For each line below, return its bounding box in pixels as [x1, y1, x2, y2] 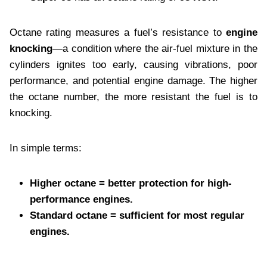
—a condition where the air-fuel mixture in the [52, 42, 257, 54]
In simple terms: [10, 142, 82, 154]
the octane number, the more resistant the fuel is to [10, 91, 257, 103]
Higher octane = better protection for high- [30, 177, 232, 189]
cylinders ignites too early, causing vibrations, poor [10, 58, 257, 70]
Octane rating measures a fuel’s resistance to [10, 26, 226, 38]
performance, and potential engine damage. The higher [10, 74, 257, 86]
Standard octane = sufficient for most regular [30, 209, 244, 221]
